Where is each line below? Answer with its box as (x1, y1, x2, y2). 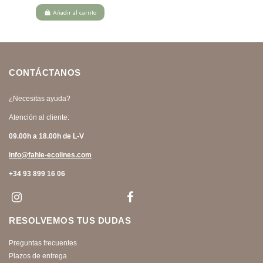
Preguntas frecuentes (9, 238, 77, 247)
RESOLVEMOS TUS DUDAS (9, 215, 131, 225)
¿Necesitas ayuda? (9, 94, 70, 103)
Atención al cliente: (9, 113, 69, 122)
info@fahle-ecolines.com (9, 150, 92, 159)
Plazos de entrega (9, 251, 67, 260)
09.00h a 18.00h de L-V (9, 131, 84, 140)
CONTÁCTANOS (9, 67, 81, 77)
